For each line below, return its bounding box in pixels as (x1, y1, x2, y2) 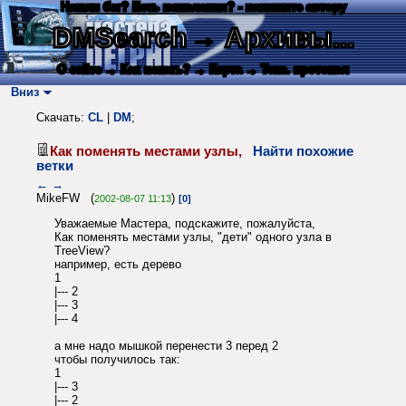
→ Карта (194, 63, 242, 76)
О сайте (57, 63, 101, 76)
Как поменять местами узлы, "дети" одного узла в (54, 230, 332, 245)
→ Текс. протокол (246, 63, 349, 76)
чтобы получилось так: (54, 353, 180, 367)
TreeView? (54, 244, 110, 258)
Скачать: (36, 111, 88, 125)
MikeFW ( (36, 190, 94, 205)
